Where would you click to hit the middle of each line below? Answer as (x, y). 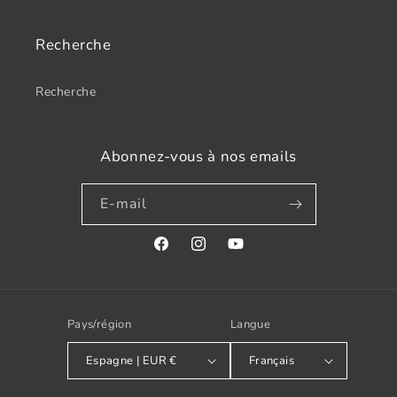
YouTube (252, 253)
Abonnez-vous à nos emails (198, 156)
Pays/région (99, 324)
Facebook (180, 253)
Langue (250, 324)
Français (272, 360)
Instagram (219, 253)
